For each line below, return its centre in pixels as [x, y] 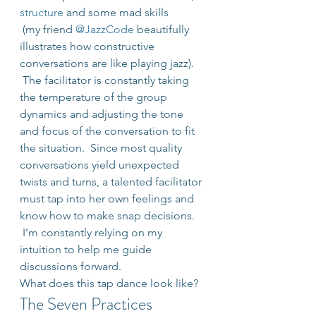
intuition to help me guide [87, 249]
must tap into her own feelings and [108, 199]
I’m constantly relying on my [92, 232]
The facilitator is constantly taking [106, 80]
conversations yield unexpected [101, 165]
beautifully [163, 29]
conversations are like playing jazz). [108, 63]
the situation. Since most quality [102, 148]
